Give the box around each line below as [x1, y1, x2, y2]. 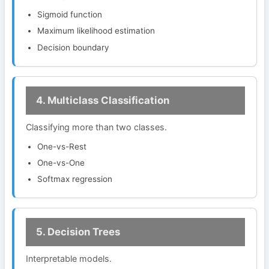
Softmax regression [37, 174, 113, 184]
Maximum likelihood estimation [37, 26, 156, 36]
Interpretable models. [26, 253, 112, 264]
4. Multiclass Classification [35, 94, 169, 107]
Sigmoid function [37, 10, 103, 20]
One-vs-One [37, 157, 85, 168]
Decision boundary [37, 42, 110, 52]
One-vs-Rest [37, 141, 87, 151]
